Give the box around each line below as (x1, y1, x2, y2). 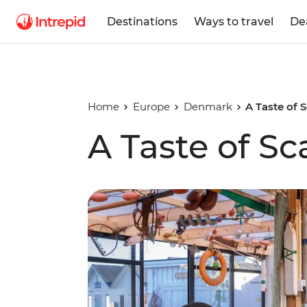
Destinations (107, 14, 177, 28)
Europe (132, 100, 170, 113)
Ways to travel (194, 14, 273, 28)
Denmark (183, 100, 232, 113)
